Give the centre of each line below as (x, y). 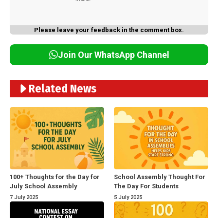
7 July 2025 (24, 197)
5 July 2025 (128, 197)
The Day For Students (146, 186)
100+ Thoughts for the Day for (55, 177)
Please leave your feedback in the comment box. (109, 30)
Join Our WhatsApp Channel (113, 54)
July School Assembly (44, 186)
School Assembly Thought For (160, 177)
